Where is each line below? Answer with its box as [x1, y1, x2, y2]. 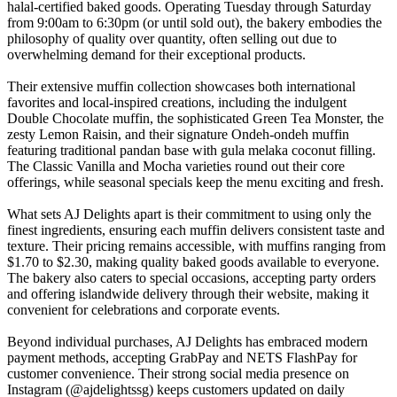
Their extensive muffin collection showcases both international [7, 79, 355, 95]
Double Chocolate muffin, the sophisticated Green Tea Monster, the [7, 111, 384, 127]
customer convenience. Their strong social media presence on [7, 366, 349, 382]
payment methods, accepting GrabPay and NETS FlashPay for [7, 350, 357, 366]
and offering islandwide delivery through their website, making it [7, 286, 369, 302]
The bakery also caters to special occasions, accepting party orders [7, 270, 376, 286]
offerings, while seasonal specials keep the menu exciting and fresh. [7, 175, 384, 191]
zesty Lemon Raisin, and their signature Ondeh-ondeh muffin [7, 127, 349, 143]
